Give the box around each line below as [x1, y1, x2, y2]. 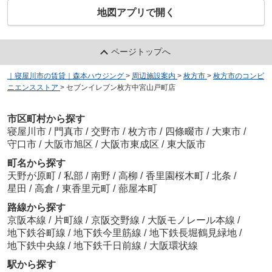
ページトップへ [111, 47, 171, 57]
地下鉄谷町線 [7, 227, 68, 238]
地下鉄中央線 [7, 240, 68, 251]
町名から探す [7, 157, 66, 168]
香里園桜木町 [145, 170, 206, 181]
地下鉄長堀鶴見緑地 [149, 227, 239, 238]
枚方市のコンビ [212, 72, 264, 81]
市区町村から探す [7, 113, 85, 124]
